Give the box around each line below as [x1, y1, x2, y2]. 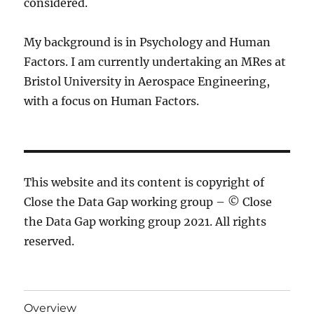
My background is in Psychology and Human [24, 35, 271, 50]
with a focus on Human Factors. [24, 94, 200, 109]
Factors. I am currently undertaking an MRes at [24, 55, 287, 69]
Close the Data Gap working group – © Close [24, 195, 273, 210]
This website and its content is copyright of [24, 175, 265, 190]
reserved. [24, 234, 75, 249]
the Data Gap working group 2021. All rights [24, 214, 267, 229]
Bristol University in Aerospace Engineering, [24, 74, 271, 89]
